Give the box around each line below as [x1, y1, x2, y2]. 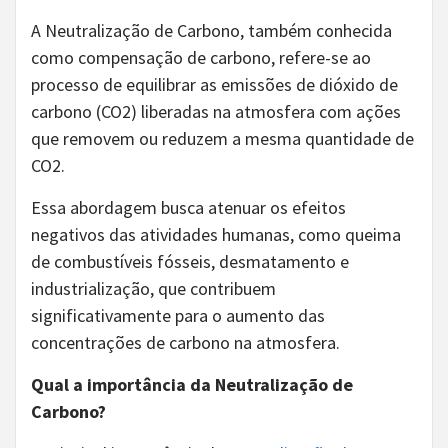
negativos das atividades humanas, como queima [31, 222, 401, 246]
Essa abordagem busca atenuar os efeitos [31, 195, 346, 219]
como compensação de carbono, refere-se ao [31, 45, 371, 69]
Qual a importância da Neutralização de [31, 372, 353, 396]
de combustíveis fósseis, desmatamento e [31, 249, 349, 273]
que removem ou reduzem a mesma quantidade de [31, 126, 414, 150]
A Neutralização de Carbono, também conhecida [31, 18, 392, 42]
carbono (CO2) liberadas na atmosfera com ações [31, 99, 401, 123]
